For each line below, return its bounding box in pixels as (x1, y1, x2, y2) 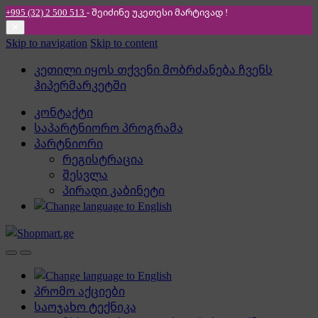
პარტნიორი (34, 136, 103, 151)
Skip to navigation (6, 35, 87, 50)
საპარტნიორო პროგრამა (34, 120, 183, 136)
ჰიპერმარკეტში (34, 77, 126, 93)
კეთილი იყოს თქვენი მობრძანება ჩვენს (34, 62, 273, 77)
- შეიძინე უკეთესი (87, 6, 175, 18)
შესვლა (62, 167, 108, 182)
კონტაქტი (34, 104, 93, 120)
